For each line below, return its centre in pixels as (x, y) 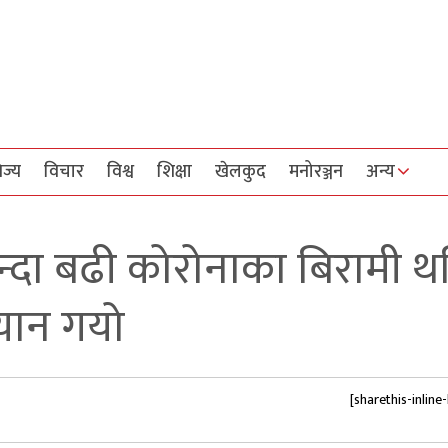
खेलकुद (240, 171)
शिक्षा (174, 171)
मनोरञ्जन (316, 171)
